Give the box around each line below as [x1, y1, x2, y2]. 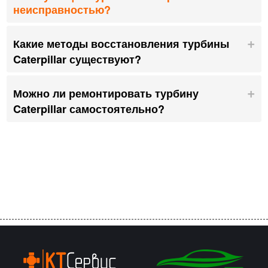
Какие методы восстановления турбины [13, 36, 229, 51]
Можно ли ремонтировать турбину [13, 86, 199, 101]
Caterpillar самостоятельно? [13, 101, 165, 117]
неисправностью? [13, 2, 111, 17]
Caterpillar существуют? [13, 51, 141, 67]
